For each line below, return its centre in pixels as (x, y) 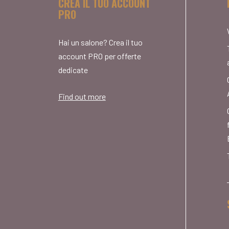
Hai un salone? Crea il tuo (100, 42)
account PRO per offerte (99, 56)
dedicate (73, 70)
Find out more (82, 97)
